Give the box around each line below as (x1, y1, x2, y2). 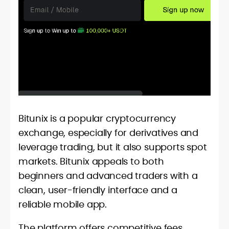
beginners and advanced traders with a (18, 169, 198, 182)
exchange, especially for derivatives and (18, 126, 198, 140)
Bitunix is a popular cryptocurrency (18, 112, 176, 125)
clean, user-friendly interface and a (18, 184, 177, 197)
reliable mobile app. (18, 198, 107, 211)
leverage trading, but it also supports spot (18, 141, 207, 154)
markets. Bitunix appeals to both (18, 155, 164, 168)
